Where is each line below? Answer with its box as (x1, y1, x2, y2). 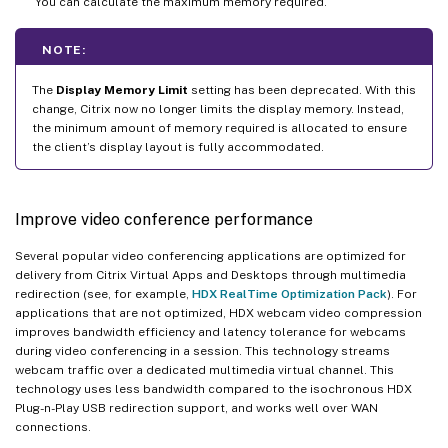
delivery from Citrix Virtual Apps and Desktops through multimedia (15, 267, 406, 282)
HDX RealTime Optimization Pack (192, 286, 387, 301)
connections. (15, 419, 91, 434)
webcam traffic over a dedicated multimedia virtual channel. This (15, 362, 394, 377)
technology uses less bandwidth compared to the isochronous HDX (15, 381, 412, 396)
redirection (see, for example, (15, 286, 192, 301)
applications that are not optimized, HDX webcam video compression (15, 305, 422, 320)
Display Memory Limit (56, 82, 188, 97)
